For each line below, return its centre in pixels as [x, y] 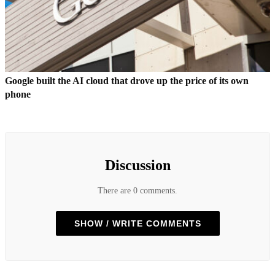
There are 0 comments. [137, 190]
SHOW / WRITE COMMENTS [137, 223]
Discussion [137, 165]
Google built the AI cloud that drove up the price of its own [127, 81]
